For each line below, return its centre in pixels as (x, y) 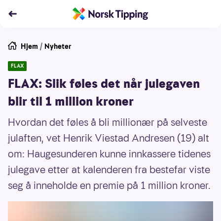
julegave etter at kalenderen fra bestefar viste (109, 170)
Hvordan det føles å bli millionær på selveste (108, 122)
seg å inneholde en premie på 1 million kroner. (109, 185)
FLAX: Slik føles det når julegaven (104, 84)
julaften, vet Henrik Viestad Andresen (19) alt (109, 138)
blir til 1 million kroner (71, 102)
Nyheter (58, 46)
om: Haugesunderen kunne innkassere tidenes (109, 154)
